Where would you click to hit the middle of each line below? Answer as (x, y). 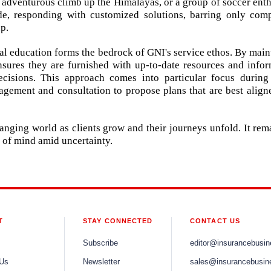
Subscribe (100, 243)
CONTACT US (215, 220)
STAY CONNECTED (118, 220)
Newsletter (101, 262)
